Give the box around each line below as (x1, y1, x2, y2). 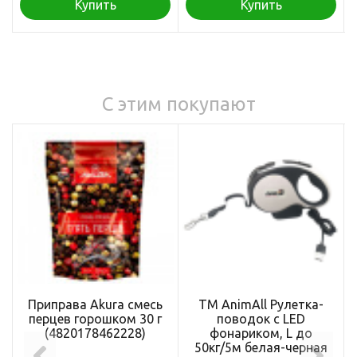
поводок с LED (217, 311, 305, 326)
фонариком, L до (210, 325, 312, 340)
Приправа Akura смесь (28, 296, 163, 312)
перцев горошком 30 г (29, 311, 162, 326)
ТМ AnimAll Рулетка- (198, 296, 324, 312)
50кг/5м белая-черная (194, 339, 328, 355)
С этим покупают (101, 92, 256, 115)
